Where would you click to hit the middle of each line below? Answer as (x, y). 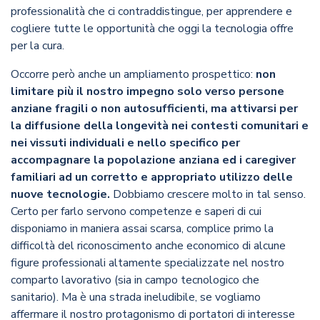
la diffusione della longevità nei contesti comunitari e (160, 126)
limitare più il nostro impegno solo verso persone (147, 92)
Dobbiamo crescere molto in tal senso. (208, 195)
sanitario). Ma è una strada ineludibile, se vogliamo (136, 297)
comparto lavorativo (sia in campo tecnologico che (135, 280)
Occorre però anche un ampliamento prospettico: (133, 75)
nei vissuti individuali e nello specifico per (125, 143)
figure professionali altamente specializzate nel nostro (147, 263)
